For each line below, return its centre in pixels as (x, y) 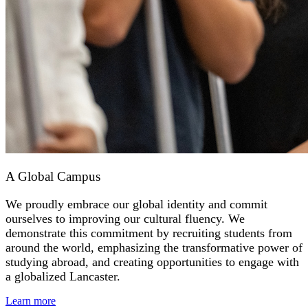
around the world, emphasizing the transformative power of (154, 247)
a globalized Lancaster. (63, 276)
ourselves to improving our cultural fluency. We (125, 218)
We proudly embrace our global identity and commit (136, 204)
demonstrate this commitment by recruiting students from (149, 233)
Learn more (31, 300)
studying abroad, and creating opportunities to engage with (152, 262)
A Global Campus (53, 177)
